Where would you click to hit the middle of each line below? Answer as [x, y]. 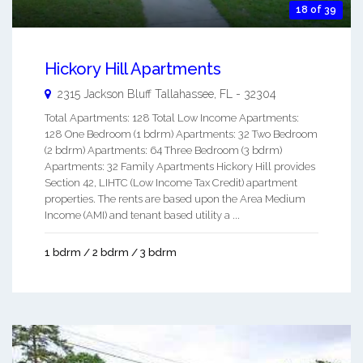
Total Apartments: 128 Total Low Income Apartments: [172, 117]
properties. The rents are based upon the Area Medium [175, 199]
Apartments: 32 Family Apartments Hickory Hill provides [180, 166]
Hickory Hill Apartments [133, 68]
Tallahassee [184, 94]
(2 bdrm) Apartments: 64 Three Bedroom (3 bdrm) [163, 150]
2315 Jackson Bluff [105, 94]
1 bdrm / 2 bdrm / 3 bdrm [111, 252]
